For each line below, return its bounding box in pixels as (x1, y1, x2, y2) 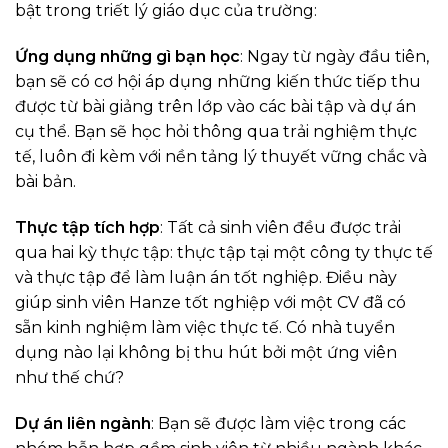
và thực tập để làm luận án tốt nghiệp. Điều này (15, 267, 397, 287)
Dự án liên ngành (15, 413, 151, 433)
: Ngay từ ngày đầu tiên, (240, 46, 429, 66)
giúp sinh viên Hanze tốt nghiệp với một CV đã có (15, 292, 406, 312)
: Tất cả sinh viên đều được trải (160, 217, 401, 237)
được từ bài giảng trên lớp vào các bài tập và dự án (15, 96, 416, 116)
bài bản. (15, 171, 76, 191)
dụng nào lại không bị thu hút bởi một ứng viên (15, 342, 397, 362)
